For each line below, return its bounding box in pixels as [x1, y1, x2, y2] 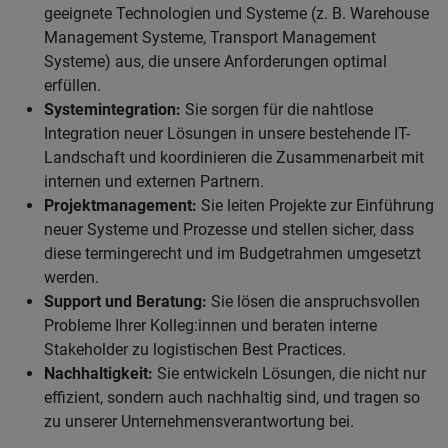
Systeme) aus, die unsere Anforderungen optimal [44, 52, 387, 72]
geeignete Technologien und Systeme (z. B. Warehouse [44, 4, 429, 24]
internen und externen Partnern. [44, 172, 264, 192]
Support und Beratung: [44, 292, 207, 312]
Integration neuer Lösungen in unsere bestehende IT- [44, 124, 410, 144]
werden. [44, 268, 99, 288]
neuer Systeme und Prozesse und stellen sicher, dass [44, 220, 414, 240]
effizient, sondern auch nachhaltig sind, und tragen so [44, 388, 420, 408]
